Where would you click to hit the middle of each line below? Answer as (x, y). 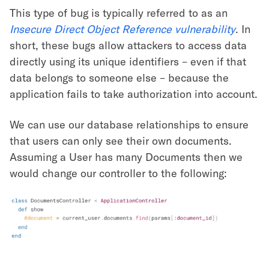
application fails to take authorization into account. (134, 93)
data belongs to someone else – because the (119, 77)
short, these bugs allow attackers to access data (128, 45)
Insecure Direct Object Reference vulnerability (122, 29)
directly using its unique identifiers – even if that (128, 61)
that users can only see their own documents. (121, 140)
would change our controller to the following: (118, 173)
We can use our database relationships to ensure (129, 124)
